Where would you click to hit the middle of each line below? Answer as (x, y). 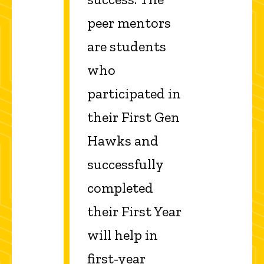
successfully (125, 164)
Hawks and (123, 141)
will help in (123, 235)
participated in (134, 94)
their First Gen (133, 117)
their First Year (134, 212)
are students (127, 47)
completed (120, 188)
